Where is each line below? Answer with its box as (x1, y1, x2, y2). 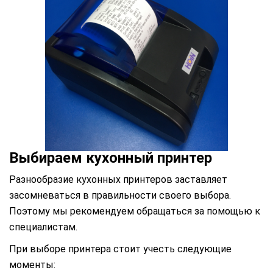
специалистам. (9, 221, 77, 233)
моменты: (9, 259, 55, 271)
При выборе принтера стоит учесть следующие (9, 243, 232, 255)
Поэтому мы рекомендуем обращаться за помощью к (9, 205, 260, 217)
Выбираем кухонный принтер (9, 149, 212, 166)
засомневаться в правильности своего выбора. (9, 190, 231, 201)
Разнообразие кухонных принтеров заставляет (9, 174, 227, 185)
